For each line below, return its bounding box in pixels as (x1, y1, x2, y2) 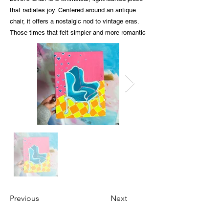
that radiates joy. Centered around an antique (10, 6, 136, 14)
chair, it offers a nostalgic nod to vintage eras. (10, 18, 139, 25)
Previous (10, 194, 39, 203)
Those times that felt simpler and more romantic (10, 29, 146, 36)
